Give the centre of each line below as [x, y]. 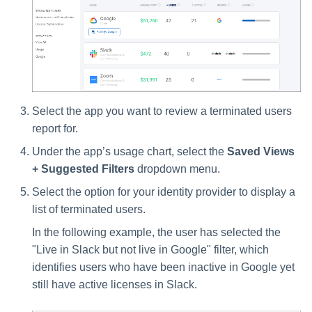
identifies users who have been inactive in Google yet [163, 267]
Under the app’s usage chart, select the [130, 151]
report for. [55, 128]
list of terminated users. [89, 209]
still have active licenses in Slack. [115, 284]
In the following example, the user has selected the [156, 232]
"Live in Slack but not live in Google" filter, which [150, 249]
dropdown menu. [177, 169]
